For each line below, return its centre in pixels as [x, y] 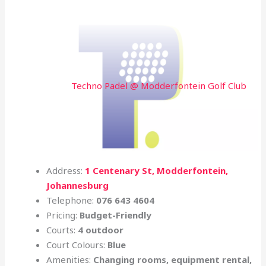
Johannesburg [78, 185]
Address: [66, 170]
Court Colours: [77, 244]
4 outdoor [101, 229]
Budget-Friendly [116, 215]
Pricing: [63, 215]
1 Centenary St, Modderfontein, [157, 170]
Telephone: [72, 200]
